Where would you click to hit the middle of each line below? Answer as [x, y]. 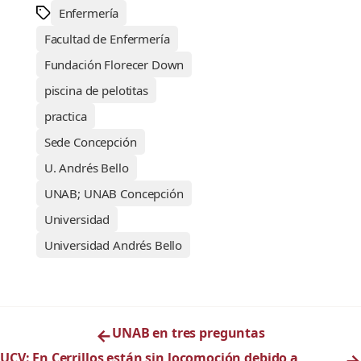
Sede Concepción [90, 142]
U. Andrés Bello [86, 168]
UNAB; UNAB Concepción [114, 194]
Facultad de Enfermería [107, 39]
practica [65, 116]
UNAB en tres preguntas [189, 333]
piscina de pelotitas [96, 91]
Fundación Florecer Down [114, 65]
